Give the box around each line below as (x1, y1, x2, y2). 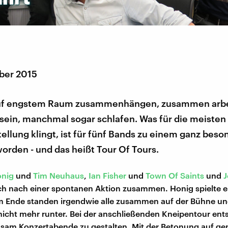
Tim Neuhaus (33, 170, 84, 181)
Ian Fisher (89, 170, 126, 181)
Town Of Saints (146, 170, 204, 181)
